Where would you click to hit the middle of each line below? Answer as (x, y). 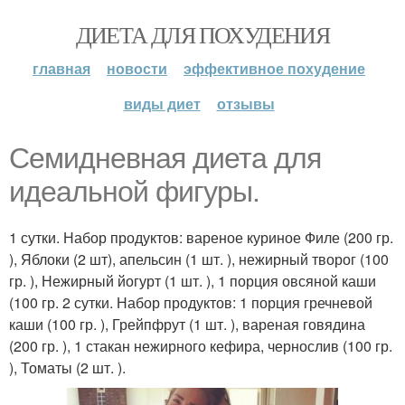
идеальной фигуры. (134, 192)
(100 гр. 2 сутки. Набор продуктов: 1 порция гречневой (191, 302)
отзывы (245, 104)
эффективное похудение (274, 68)
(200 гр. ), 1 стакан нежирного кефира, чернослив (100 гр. (201, 346)
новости (137, 68)
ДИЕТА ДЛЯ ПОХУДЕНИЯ (202, 34)
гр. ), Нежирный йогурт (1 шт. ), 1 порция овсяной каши (193, 281)
